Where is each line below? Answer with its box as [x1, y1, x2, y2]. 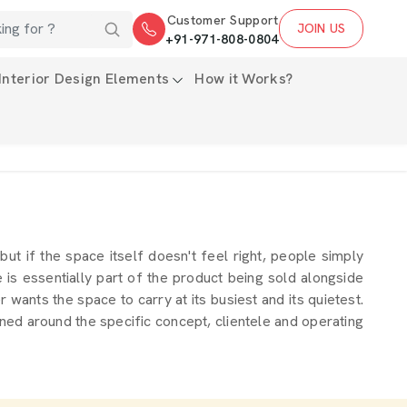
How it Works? [194, 69, 293, 88]
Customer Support [166, 11, 279, 28]
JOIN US [296, 20, 345, 36]
